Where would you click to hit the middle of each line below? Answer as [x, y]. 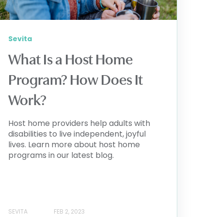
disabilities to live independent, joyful [77, 134]
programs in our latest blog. [61, 155]
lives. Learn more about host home [74, 145]
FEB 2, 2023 [69, 211]
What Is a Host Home [70, 60]
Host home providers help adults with [79, 124]
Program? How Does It [76, 80]
